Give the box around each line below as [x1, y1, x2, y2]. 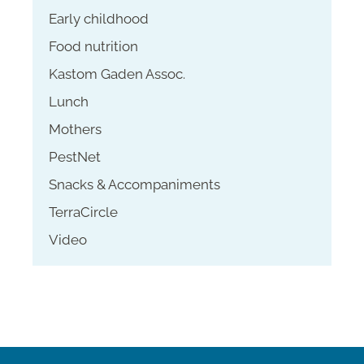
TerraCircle [49, 204, 118, 221]
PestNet [49, 149, 101, 166]
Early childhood [49, 11, 149, 28]
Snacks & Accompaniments [49, 176, 220, 193]
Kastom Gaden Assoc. [49, 66, 185, 83]
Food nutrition [49, 38, 138, 55]
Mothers [49, 121, 102, 138]
